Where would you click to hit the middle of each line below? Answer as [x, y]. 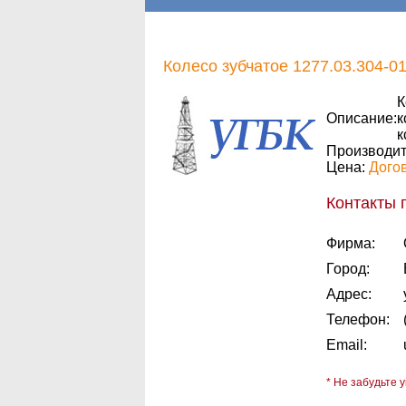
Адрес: [349, 294]
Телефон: [358, 319]
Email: [347, 345]
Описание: [362, 118]
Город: [348, 269]
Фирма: [351, 243]
